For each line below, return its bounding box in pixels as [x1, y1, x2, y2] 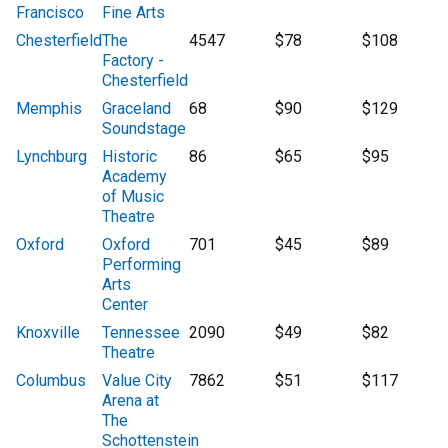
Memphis [16, 99, 82, 119]
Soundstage [102, 119, 187, 139]
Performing [102, 255, 182, 275]
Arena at [102, 391, 160, 411]
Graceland [102, 99, 172, 119]
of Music [102, 187, 165, 207]
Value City [102, 371, 173, 391]
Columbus [16, 371, 86, 391]
